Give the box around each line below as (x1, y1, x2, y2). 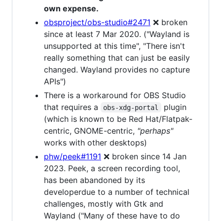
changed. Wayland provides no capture (44, 64, 190, 74)
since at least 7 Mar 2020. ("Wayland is (44, 29, 189, 39)
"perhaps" (137, 125, 173, 136)
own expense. (44, 3, 99, 13)
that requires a (44, 102, 101, 112)
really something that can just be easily (44, 52, 190, 63)
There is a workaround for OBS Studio (44, 90, 186, 100)
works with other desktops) (44, 137, 147, 147)
